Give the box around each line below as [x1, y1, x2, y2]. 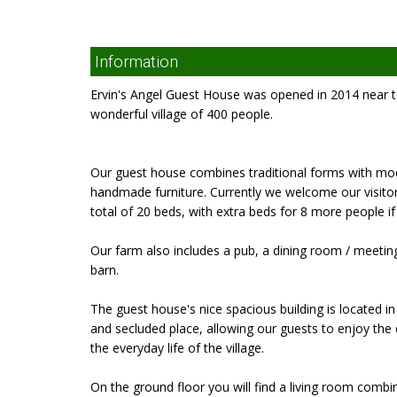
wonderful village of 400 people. [90, 105, 273, 122]
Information [95, 52, 178, 71]
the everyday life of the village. [90, 339, 264, 356]
